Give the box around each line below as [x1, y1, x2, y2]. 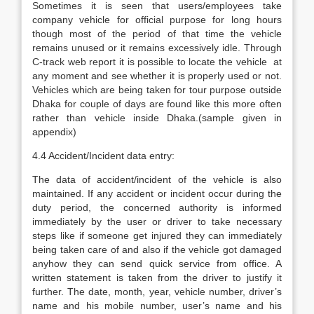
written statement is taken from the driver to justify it [32, 272, 282, 283]
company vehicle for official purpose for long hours [32, 14, 282, 25]
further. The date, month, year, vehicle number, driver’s [32, 286, 282, 297]
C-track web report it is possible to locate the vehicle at [32, 56, 282, 67]
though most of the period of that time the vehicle [32, 28, 282, 39]
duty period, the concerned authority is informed [32, 202, 282, 213]
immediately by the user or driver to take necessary [32, 216, 282, 227]
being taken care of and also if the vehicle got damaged [32, 244, 282, 255]
